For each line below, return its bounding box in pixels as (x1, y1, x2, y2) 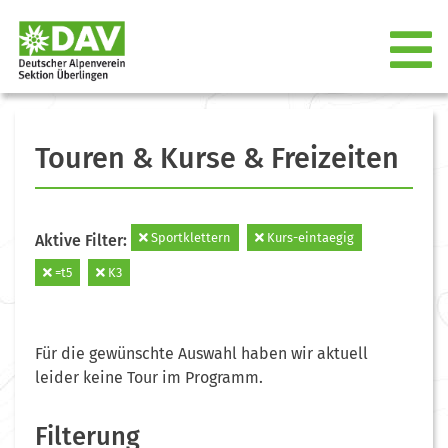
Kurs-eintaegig (264, 229, 354, 245)
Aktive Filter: (35, 230, 131, 250)
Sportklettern (148, 229, 231, 245)
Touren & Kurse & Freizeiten (35, 140, 399, 176)
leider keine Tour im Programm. (35, 367, 263, 387)
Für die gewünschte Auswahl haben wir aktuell (35, 343, 368, 363)
